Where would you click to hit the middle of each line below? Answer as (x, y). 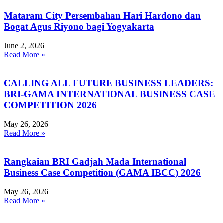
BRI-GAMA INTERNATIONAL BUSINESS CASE (110, 94)
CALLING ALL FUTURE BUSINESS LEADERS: (109, 83)
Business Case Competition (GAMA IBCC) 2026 (102, 172)
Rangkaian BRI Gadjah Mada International (95, 161)
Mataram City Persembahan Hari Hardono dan (102, 15)
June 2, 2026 (24, 46)
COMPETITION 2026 (50, 105)
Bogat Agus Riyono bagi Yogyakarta (79, 26)
